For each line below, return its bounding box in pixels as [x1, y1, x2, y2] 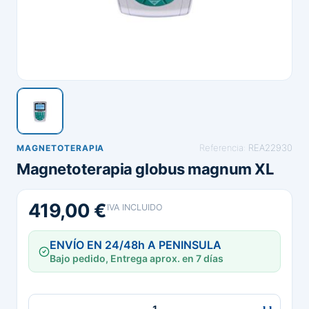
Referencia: [199, 142, 248, 153]
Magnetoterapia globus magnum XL [17, 160, 274, 178]
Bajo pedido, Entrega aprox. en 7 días [50, 252, 223, 264]
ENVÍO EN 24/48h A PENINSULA [50, 238, 221, 252]
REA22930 [248, 142, 292, 153]
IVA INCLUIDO [106, 202, 163, 212]
